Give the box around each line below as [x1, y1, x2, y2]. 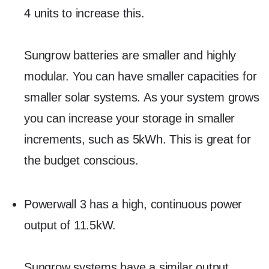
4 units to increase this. [24, 6, 145, 20]
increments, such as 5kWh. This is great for [24, 132, 251, 146]
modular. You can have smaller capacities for [24, 69, 257, 83]
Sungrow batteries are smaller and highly [24, 48, 237, 62]
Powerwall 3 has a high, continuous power [24, 198, 243, 211]
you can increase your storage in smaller [24, 111, 235, 125]
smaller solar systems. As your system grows [24, 90, 259, 104]
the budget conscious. [24, 153, 139, 167]
